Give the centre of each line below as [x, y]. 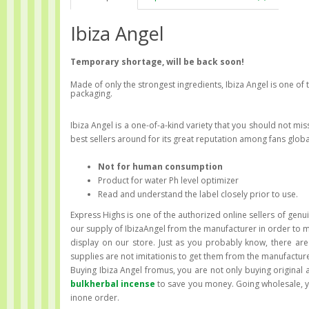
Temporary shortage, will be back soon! [157, 61]
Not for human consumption [160, 166]
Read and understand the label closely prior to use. [198, 194]
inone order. [95, 297]
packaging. [91, 93]
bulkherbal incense [113, 283]
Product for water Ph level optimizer [168, 180]
